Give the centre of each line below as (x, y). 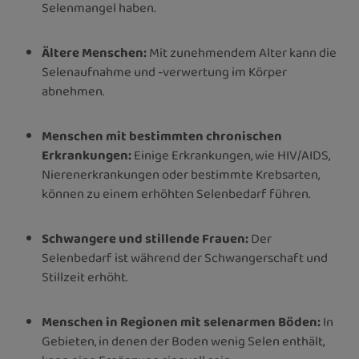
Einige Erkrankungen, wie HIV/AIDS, (231, 155)
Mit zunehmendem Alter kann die (243, 53)
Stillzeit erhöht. (85, 277)
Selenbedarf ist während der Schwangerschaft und (185, 258)
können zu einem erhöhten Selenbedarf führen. (176, 194)
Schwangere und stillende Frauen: (145, 239)
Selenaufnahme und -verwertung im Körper (164, 72)
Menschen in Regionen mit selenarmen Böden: (181, 322)
